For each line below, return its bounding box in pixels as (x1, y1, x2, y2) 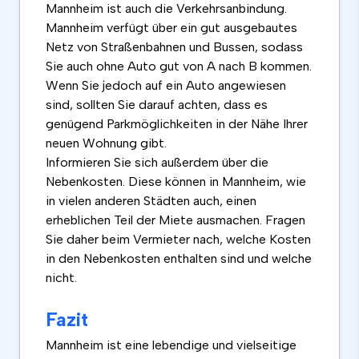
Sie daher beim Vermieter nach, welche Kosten (46, 232, 311, 248)
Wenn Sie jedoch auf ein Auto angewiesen (46, 78, 286, 94)
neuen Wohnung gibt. (46, 135, 167, 151)
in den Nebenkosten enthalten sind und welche (46, 251, 312, 267)
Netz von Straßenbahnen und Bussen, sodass (46, 39, 303, 55)
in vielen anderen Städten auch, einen (46, 193, 256, 209)
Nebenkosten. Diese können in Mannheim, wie (46, 174, 306, 190)
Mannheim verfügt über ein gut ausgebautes (46, 20, 297, 36)
